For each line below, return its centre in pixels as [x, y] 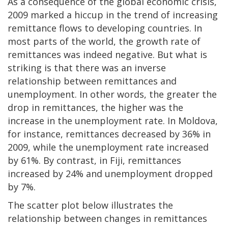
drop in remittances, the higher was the [95, 107]
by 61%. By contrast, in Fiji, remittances [94, 160]
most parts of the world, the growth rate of [104, 41]
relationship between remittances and [92, 81]
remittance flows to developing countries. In [105, 28]
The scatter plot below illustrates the [90, 205]
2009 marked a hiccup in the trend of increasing [113, 15]
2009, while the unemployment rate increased [108, 147]
